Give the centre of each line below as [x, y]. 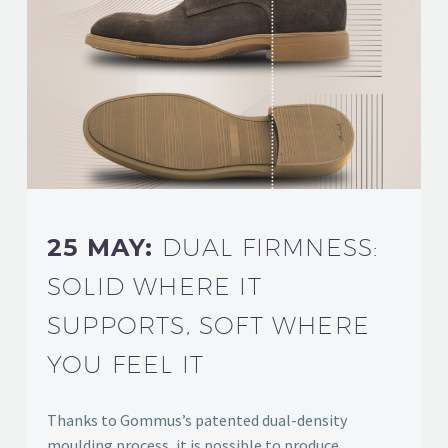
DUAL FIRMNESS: [270, 246]
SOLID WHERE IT [154, 285]
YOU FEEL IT [126, 363]
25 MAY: [104, 247]
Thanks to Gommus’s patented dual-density [197, 419]
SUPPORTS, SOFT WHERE [208, 324]
